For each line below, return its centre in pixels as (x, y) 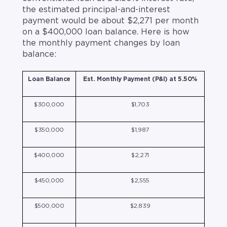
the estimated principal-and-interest (96, 9)
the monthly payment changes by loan (101, 43)
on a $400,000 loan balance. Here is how (106, 32)
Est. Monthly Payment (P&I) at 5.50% (140, 79)
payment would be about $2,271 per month (110, 21)
